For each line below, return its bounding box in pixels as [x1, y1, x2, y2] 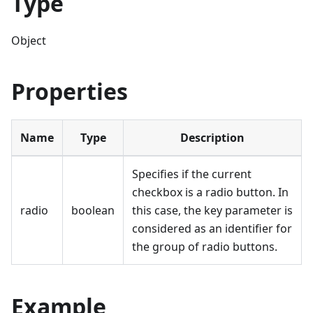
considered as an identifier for [132, 221, 292, 237]
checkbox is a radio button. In [132, 184, 289, 201]
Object [11, 33, 46, 49]
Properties [11, 76, 128, 107]
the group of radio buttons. [132, 239, 277, 255]
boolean [71, 203, 115, 219]
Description [180, 130, 245, 146]
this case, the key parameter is [132, 203, 293, 219]
